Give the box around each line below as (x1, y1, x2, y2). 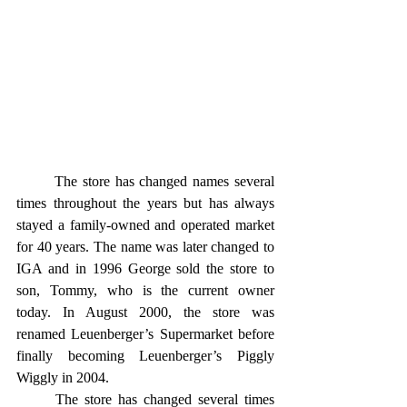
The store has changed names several (16, 174, 55, 190)
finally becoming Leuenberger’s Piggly (16, 348, 274, 364)
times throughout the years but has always (16, 195, 274, 212)
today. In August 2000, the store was (16, 304, 274, 321)
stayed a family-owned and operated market (16, 217, 274, 233)
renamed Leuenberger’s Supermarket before (16, 326, 274, 342)
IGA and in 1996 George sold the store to (16, 261, 274, 277)
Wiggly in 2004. (16, 370, 113, 386)
